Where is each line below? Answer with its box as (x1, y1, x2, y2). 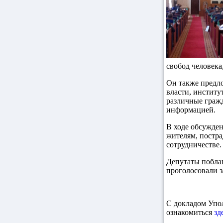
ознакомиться (166, 208, 214, 217)
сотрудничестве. (166, 140, 222, 149)
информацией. (166, 106, 216, 114)
